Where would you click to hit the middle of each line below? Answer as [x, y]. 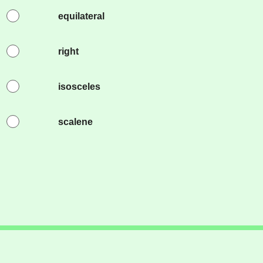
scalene [75, 122]
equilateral [81, 16]
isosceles [79, 87]
